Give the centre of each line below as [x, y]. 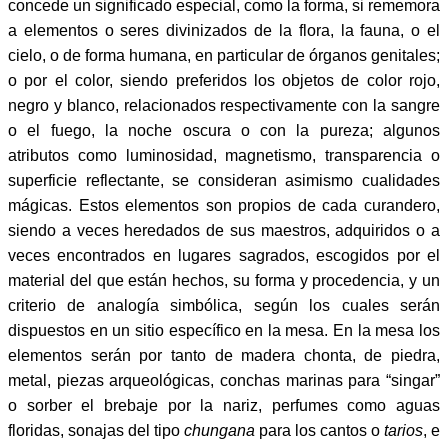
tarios [403, 430]
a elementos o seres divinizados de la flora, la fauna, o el [224, 30]
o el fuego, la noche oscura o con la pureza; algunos [224, 130]
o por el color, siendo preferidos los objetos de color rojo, [224, 80]
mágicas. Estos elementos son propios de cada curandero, [224, 205]
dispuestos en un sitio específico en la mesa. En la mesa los [224, 330]
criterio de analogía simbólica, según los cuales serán [224, 305]
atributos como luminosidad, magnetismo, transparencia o [224, 155]
